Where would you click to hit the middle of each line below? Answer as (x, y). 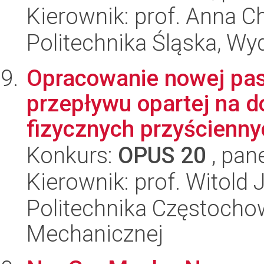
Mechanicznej (95, 234)
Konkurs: (72, 155)
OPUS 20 (162, 155)
